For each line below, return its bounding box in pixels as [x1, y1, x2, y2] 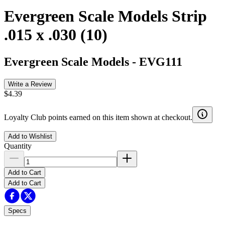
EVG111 [139, 55, 182, 68]
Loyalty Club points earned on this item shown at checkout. [4, 113, 192, 122]
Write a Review [8, 80, 52, 88]
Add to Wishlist [8, 132, 52, 140]
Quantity [4, 141, 32, 150]
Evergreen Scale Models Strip [4, 7, 207, 26]
